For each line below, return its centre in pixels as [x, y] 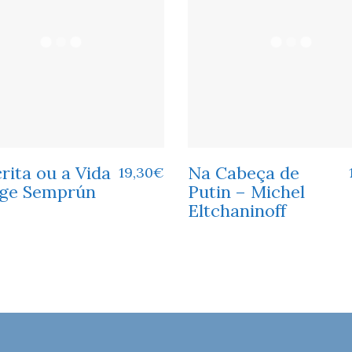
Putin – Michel [246, 191]
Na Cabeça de [244, 172]
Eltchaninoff [237, 210]
